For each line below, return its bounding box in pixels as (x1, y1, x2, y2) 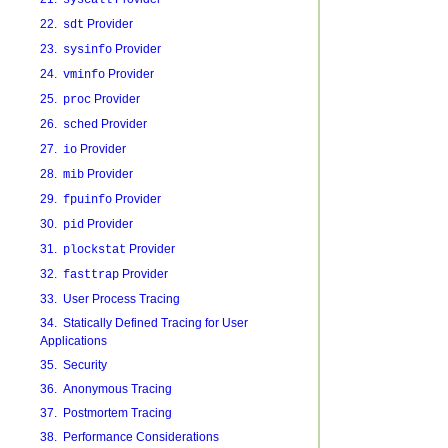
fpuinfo (62, 193, 112, 207)
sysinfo (62, 43, 112, 57)
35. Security (39, 358, 107, 372)
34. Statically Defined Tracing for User (39, 316, 248, 330)
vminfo (62, 68, 105, 82)
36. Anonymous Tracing (39, 382, 172, 396)
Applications (39, 334, 107, 348)
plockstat (62, 243, 126, 257)
